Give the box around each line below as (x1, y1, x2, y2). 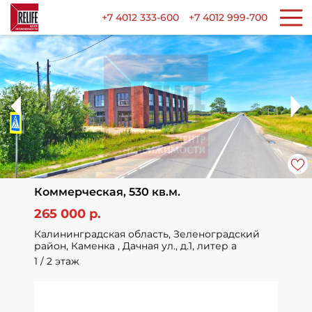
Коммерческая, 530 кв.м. (34, 185, 180, 198)
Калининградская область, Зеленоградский (34, 228, 260, 240)
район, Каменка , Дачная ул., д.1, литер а (34, 240, 237, 252)
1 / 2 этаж (34, 255, 79, 267)
